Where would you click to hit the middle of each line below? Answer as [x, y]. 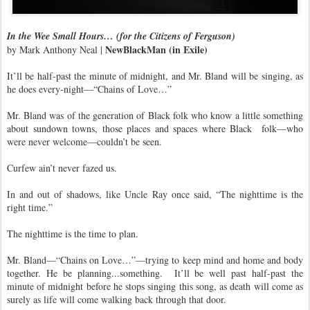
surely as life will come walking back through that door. [117, 300]
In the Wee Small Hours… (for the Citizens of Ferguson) [121, 36]
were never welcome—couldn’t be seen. [84, 142]
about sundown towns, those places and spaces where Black [129, 129]
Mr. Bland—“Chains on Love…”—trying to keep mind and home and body [155, 260]
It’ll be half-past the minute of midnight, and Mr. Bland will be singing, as [155, 76]
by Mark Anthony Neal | [56, 50]
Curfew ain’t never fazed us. [62, 168]
